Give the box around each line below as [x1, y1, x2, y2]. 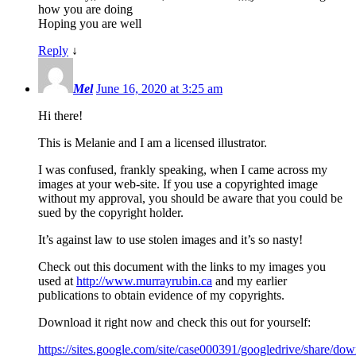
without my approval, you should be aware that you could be [38, 192, 342, 206]
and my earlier [212, 274, 287, 288]
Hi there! [38, 109, 83, 123]
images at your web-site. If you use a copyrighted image [38, 177, 318, 192]
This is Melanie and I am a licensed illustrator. [38, 136, 267, 150]
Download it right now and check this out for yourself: [38, 315, 311, 330]
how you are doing [38, 2, 133, 17]
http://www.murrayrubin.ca [76, 274, 212, 288]
